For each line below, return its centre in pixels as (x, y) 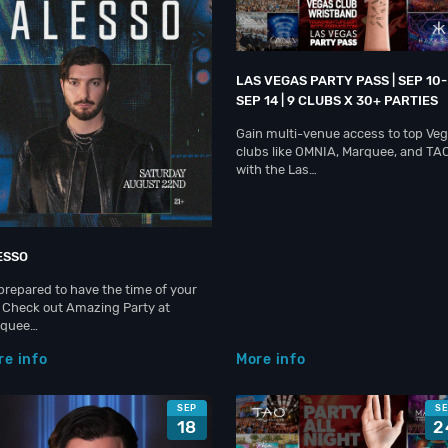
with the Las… (276, 169)
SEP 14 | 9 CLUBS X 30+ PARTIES (337, 100)
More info (271, 359)
